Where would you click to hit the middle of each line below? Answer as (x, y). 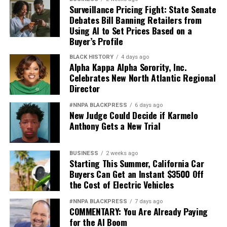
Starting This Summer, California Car (137, 163)
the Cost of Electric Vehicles (121, 185)
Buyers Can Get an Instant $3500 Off (136, 174)
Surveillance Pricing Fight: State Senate (143, 9)
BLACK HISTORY (91, 57)
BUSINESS (84, 154)
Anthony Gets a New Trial (115, 126)
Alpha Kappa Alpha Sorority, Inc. (128, 67)
